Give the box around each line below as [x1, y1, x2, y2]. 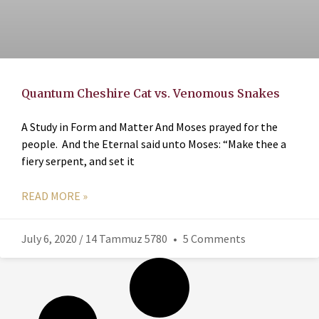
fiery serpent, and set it [21, 153, 135, 168]
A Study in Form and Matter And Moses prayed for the [21, 119, 278, 134]
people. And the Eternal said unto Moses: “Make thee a [21, 136, 286, 151]
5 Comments [181, 231, 246, 246]
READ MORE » [21, 188, 88, 203]
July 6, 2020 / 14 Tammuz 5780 [21, 231, 169, 246]
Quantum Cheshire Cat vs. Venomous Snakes [21, 85, 280, 100]
